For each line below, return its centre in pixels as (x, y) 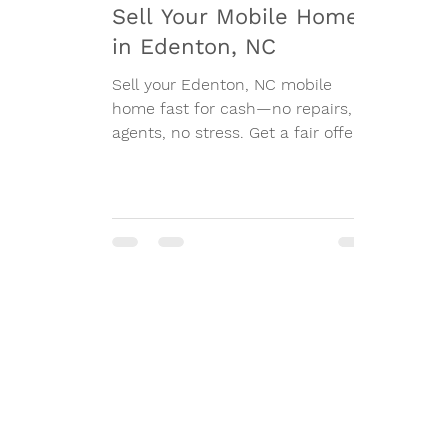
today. (135, 157)
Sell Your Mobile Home (236, 17)
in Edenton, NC (194, 47)
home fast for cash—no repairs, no (244, 109)
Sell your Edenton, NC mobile (222, 85)
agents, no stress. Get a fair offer (236, 133)
